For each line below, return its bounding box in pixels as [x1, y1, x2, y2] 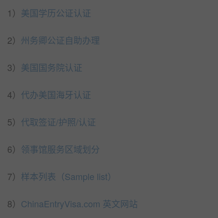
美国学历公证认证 [21, 6, 91, 19]
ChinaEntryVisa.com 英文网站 [21, 197, 138, 210]
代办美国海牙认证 [21, 88, 91, 101]
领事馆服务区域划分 [21, 143, 100, 155]
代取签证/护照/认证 [21, 115, 96, 128]
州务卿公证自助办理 [21, 34, 100, 46]
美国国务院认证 [21, 61, 82, 73]
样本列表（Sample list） [21, 170, 116, 182]
